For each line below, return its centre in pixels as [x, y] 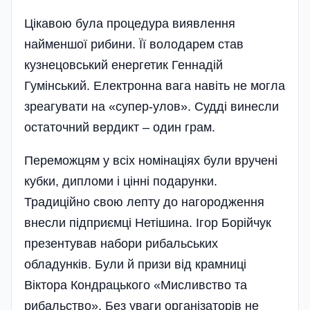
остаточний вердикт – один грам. [120, 128]
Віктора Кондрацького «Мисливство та [136, 285]
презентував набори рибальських [121, 244]
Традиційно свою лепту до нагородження [144, 202]
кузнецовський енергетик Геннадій [124, 65]
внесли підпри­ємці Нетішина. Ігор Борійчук [148, 223]
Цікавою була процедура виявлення [130, 24]
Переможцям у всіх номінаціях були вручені [151, 161]
